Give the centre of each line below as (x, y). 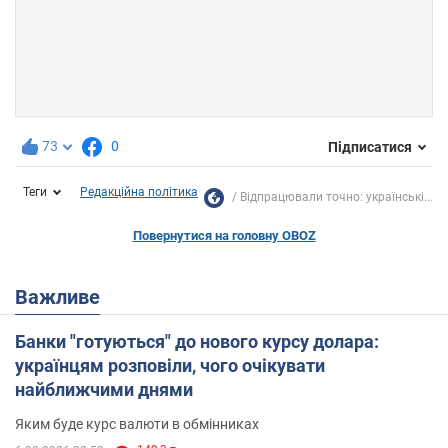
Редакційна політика (139, 192)
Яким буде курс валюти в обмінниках (137, 424)
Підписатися (370, 146)
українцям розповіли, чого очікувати (170, 366)
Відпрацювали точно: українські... (336, 197)
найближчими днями (104, 390)
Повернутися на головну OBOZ (224, 236)
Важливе (64, 297)
